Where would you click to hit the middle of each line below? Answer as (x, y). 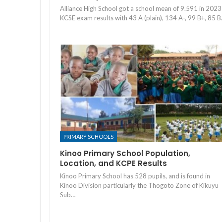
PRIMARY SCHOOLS (88, 137)
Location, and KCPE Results (113, 164)
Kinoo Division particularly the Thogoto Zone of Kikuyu (139, 186)
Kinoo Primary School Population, (125, 154)
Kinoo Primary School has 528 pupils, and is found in (135, 176)
